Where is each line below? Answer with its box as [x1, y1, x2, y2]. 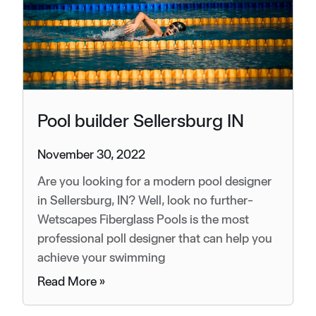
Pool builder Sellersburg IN [37, 109, 244, 131]
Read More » [37, 273, 105, 288]
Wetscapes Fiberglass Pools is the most [37, 211, 249, 226]
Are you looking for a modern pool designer [37, 173, 272, 188]
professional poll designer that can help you [37, 230, 272, 245]
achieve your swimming [37, 249, 165, 265]
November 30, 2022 [37, 146, 145, 162]
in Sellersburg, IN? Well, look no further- [37, 192, 253, 207]
